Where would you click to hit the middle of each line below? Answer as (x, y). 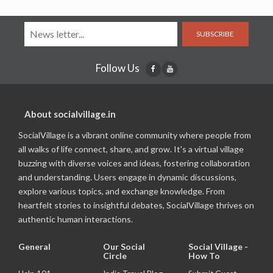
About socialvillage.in (70, 114)
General (34, 246)
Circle (115, 255)
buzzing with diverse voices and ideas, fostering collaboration (134, 163)
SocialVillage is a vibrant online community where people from (135, 135)
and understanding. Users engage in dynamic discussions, (127, 177)
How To (204, 255)
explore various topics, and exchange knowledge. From (122, 191)
